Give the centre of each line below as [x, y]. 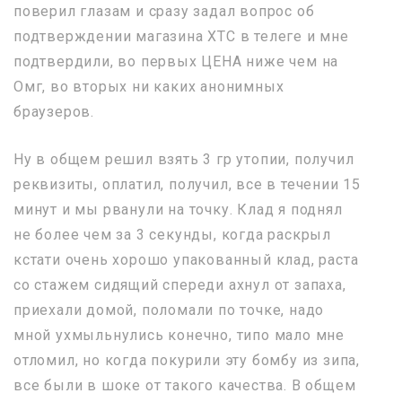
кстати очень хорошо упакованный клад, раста [186, 259]
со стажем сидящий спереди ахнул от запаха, [180, 284]
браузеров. [54, 111]
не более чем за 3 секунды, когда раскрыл [172, 234]
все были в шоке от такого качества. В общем [185, 385]
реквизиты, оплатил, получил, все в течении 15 [187, 184]
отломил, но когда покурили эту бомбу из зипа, [187, 360]
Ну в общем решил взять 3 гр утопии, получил [184, 159]
